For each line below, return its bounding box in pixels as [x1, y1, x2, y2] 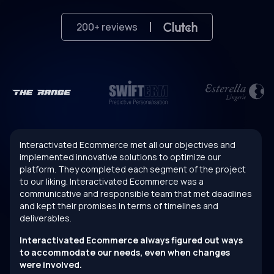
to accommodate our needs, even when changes [20, 246, 230, 259]
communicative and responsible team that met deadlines [20, 188, 252, 200]
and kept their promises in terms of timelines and [20, 200, 218, 212]
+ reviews [94, 20, 138, 34]
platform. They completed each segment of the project [20, 163, 246, 176]
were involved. [20, 259, 82, 271]
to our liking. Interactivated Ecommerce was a [20, 176, 204, 188]
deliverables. [20, 212, 72, 224]
